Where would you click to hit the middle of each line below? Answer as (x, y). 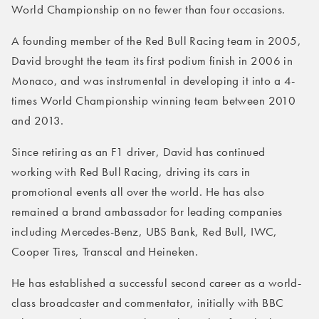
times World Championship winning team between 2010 (154, 101)
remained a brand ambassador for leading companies (147, 212)
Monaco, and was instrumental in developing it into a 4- (153, 81)
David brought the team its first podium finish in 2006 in (152, 61)
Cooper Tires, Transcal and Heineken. (105, 252)
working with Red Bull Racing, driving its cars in (131, 172)
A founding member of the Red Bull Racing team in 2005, (156, 41)
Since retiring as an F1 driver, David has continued (138, 152)
